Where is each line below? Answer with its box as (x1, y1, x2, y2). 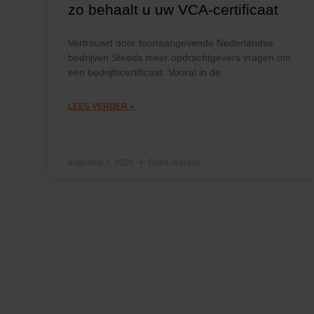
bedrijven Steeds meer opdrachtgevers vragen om (68, 51, 292, 63)
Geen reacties (146, 157, 202, 168)
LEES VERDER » (68, 101, 135, 111)
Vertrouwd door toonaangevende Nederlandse (68, 36, 274, 48)
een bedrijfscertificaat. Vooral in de (68, 66, 221, 78)
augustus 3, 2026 (68, 157, 137, 168)
